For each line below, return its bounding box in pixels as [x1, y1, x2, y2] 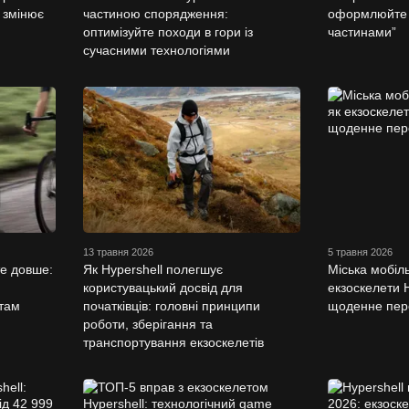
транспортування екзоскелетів [82, 334, 264, 350]
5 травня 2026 [328, 246, 393, 257]
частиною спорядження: [82, 5, 228, 21]
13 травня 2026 [82, 246, 153, 257]
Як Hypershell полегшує [82, 261, 223, 277]
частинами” [328, 24, 396, 39]
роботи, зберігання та [82, 316, 213, 331]
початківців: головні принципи [82, 298, 260, 313]
